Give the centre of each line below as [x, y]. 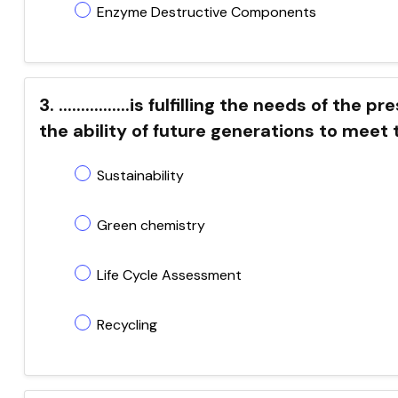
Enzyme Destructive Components [207, 12]
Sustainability [140, 175]
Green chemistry [151, 225]
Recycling [127, 325]
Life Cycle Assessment [169, 275]
